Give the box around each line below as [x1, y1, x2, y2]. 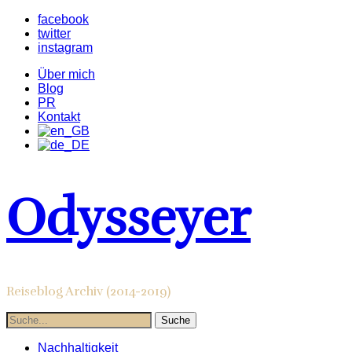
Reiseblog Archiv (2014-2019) [6, 284, 170, 300]
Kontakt [38, 110, 80, 123]
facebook [38, 13, 89, 26]
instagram [38, 41, 93, 54]
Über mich [38, 68, 95, 81]
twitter [38, 27, 71, 40]
